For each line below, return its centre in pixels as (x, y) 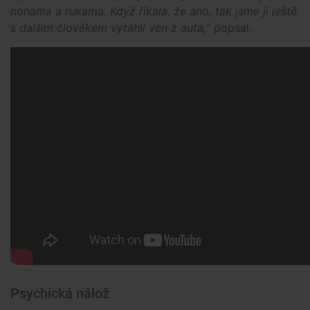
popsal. (231, 27)
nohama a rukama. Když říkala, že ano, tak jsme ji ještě (154, 11)
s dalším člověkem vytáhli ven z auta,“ (110, 27)
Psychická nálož (60, 293)
